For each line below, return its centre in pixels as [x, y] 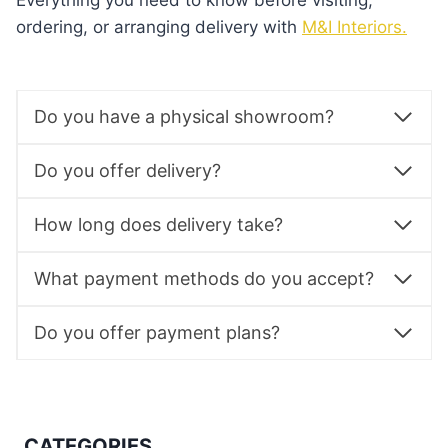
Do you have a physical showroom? [184, 116]
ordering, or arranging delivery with [159, 27]
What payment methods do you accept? [204, 278]
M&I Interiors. [354, 27]
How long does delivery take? [158, 224]
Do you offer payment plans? [157, 332]
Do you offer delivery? [127, 170]
